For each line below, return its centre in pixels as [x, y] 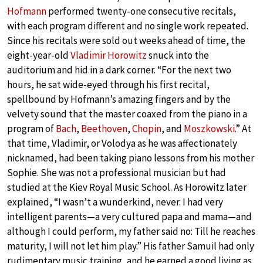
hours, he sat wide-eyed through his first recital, [108, 84]
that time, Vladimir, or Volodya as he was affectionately [122, 143]
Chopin [147, 128]
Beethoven [104, 128]
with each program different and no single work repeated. [128, 26]
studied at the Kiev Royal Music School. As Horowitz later [127, 187]
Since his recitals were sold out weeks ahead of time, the [126, 40]
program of [31, 128]
